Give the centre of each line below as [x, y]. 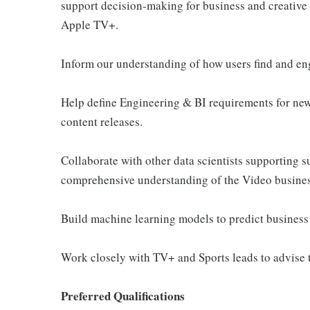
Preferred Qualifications [123, 296]
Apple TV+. [90, 25]
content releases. [102, 121]
